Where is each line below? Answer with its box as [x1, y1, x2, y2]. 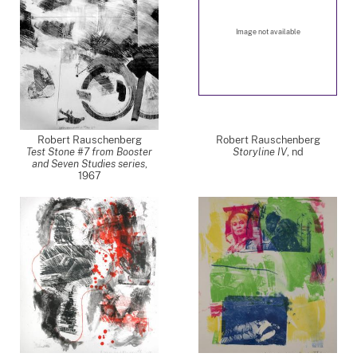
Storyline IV [232, 146, 287, 158]
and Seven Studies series [31, 158, 145, 170]
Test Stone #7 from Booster [26, 146, 152, 158]
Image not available [235, 27, 300, 37]
